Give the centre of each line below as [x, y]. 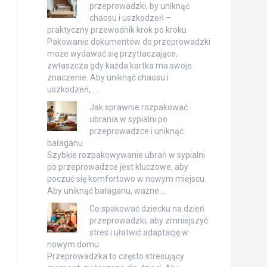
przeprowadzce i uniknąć [136, 131]
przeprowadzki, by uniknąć [139, 6]
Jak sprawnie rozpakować [138, 108]
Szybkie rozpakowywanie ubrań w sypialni [126, 155]
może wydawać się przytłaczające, [112, 54]
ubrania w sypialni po [128, 119]
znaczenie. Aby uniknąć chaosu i [108, 78]
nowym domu [73, 245]
